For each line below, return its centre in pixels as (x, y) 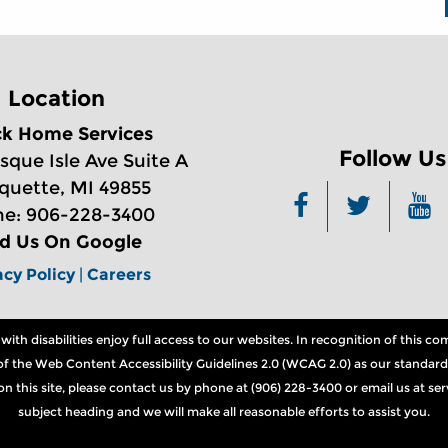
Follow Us (392, 158)
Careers (118, 274)
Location (56, 98)
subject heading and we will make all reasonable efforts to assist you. (224, 411)
